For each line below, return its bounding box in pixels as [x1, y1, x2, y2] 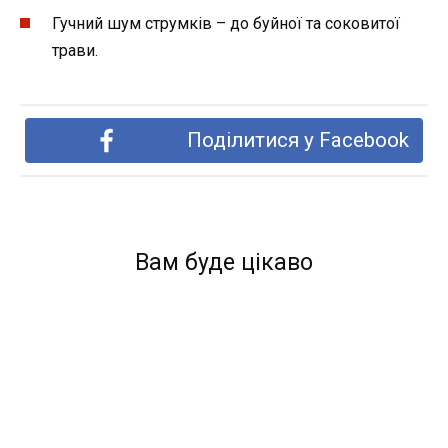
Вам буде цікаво [135, 248, 313, 276]
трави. [52, 40, 98, 60]
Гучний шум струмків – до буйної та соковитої [52, 13, 400, 33]
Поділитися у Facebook [186, 127, 409, 152]
